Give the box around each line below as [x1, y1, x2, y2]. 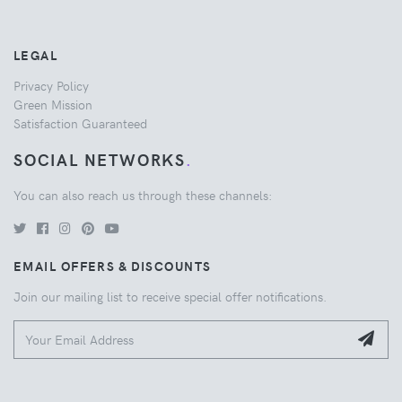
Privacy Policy [13, 76, 89, 95]
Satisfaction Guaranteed [13, 114, 147, 133]
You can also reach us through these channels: [13, 186, 272, 205]
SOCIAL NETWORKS [13, 148, 187, 171]
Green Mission [13, 95, 92, 114]
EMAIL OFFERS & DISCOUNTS [13, 257, 212, 275]
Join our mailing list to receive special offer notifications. [13, 287, 327, 306]
